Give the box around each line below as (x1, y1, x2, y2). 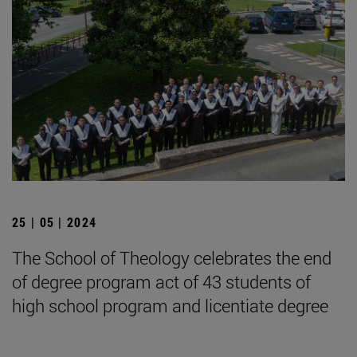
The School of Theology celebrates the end (12, 245, 331, 269)
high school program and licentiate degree (12, 293, 328, 317)
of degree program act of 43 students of (12, 269, 311, 293)
